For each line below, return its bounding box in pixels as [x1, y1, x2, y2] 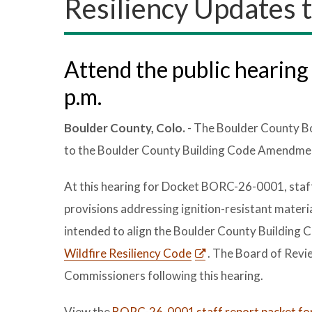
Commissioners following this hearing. [64, 268, 263, 283]
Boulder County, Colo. [64, 120, 185, 135]
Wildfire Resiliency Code [64, 246, 192, 260]
